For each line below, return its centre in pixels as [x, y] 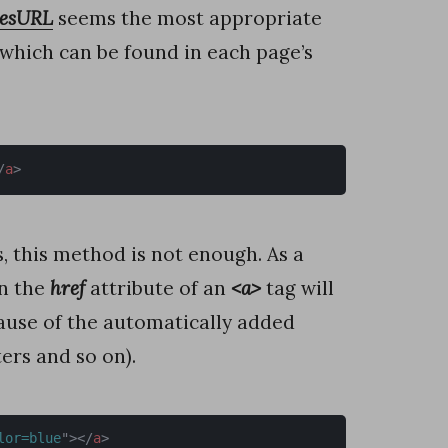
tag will [297, 287]
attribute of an [158, 287]
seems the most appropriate [187, 18]
